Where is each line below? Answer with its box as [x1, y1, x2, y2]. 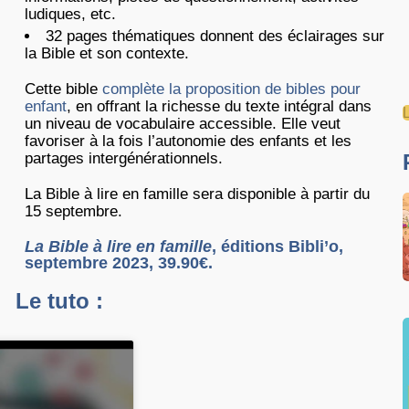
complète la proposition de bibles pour [101, 80, 361, 98]
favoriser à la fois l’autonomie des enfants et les [24, 132, 351, 150]
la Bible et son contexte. [24, 45, 189, 62]
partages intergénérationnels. [24, 150, 223, 167]
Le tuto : [15, 288, 103, 313]
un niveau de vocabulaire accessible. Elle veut [24, 115, 341, 132]
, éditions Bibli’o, [211, 237, 343, 256]
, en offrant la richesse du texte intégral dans [66, 98, 372, 115]
